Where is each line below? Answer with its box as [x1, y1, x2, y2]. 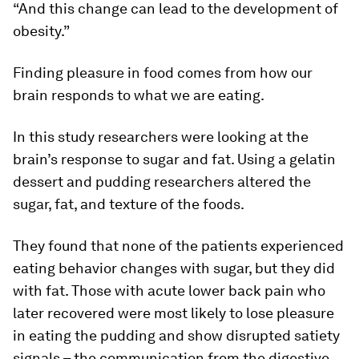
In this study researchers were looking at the [13, 128, 309, 145]
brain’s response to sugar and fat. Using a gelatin [13, 151, 336, 167]
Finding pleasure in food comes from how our [13, 64, 313, 81]
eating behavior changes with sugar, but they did [13, 260, 335, 276]
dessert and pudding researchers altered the [13, 173, 311, 190]
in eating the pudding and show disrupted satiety [13, 327, 340, 344]
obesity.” [13, 22, 70, 39]
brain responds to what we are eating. [13, 87, 264, 103]
